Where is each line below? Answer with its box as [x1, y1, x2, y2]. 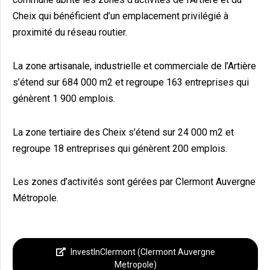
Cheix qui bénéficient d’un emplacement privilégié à [13, 10, 228, 22]
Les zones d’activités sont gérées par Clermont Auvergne [13, 176, 256, 188]
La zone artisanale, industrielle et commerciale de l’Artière [13, 60, 256, 72]
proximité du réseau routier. [13, 27, 127, 38]
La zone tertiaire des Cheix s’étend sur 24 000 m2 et [13, 126, 234, 138]
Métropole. [13, 192, 58, 204]
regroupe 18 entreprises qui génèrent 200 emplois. [13, 142, 227, 154]
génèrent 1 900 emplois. [13, 92, 115, 104]
